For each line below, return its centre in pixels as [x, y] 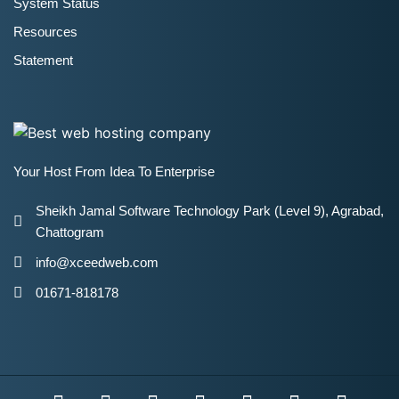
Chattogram [70, 232]
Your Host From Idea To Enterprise [114, 171]
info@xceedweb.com [97, 262]
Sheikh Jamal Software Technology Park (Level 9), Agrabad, [210, 210]
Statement [43, 60]
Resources [45, 31]
